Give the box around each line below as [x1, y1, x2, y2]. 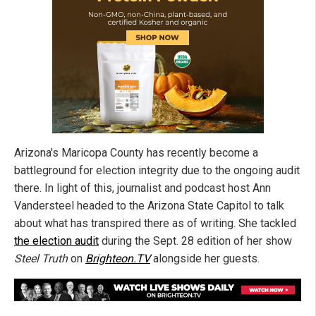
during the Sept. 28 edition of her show [99, 234, 292, 248]
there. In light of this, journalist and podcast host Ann [14, 181, 271, 195]
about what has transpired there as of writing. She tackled [14, 217, 296, 231]
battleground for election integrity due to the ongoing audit [14, 164, 300, 178]
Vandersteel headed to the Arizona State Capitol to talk [14, 199, 284, 213]
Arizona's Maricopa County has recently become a [14, 146, 258, 160]
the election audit [14, 234, 99, 248]
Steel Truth [14, 252, 68, 266]
